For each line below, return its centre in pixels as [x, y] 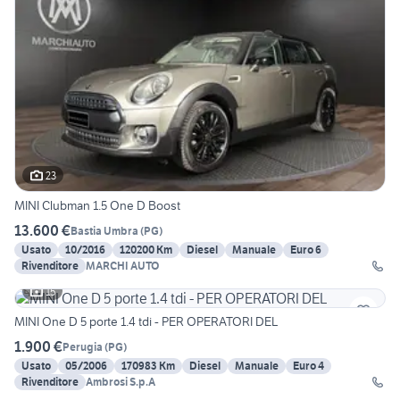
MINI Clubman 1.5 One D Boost [97, 206]
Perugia [83, 346]
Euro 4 [308, 366]
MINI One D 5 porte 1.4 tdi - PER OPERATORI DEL [146, 322]
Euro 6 [306, 250]
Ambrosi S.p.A [121, 382]
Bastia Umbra [104, 230]
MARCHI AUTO [122, 266]
